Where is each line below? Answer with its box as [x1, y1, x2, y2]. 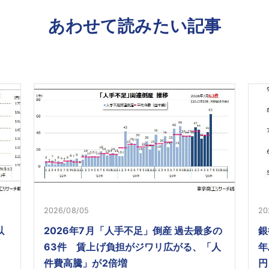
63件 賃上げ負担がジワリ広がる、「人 [44, 241, 221, 253]
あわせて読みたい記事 [48, 16, 221, 37]
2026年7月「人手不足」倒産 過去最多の [44, 225, 223, 237]
